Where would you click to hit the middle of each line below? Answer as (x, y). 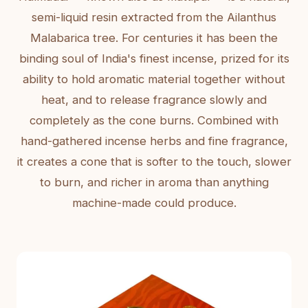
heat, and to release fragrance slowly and (154, 100)
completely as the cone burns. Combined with (154, 120)
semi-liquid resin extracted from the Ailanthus (154, 17)
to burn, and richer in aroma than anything (154, 182)
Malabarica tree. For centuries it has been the (154, 38)
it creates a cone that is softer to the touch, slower (154, 162)
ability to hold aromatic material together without (154, 79)
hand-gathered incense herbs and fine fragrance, (154, 141)
